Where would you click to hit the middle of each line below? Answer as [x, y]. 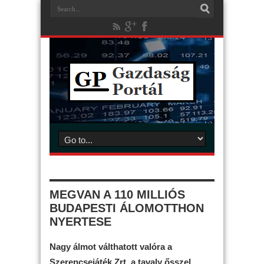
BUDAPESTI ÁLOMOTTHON [127, 208]
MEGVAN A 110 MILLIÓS [117, 194]
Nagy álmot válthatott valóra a [111, 246]
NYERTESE [80, 222]
